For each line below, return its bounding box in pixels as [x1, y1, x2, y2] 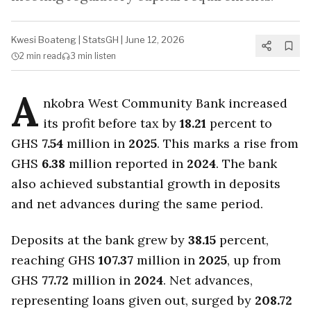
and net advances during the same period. [11, 196, 263, 212]
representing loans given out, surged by [11, 292, 255, 309]
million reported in [65, 155, 187, 171]
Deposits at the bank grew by [11, 232, 188, 249]
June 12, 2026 [125, 34, 185, 45]
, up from [227, 252, 281, 269]
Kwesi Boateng [11, 34, 76, 45]
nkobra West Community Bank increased [42, 95, 287, 111]
